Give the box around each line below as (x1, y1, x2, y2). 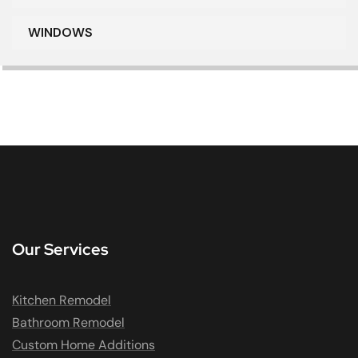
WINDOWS (28, 24, 93, 42)
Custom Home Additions (12, 336, 155, 354)
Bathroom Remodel (12, 314, 125, 332)
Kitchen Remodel (12, 292, 111, 309)
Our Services (12, 239, 109, 261)
